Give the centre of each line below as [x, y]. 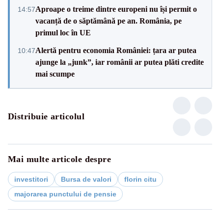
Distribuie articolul [46, 116]
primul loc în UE [63, 32]
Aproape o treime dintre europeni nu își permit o [116, 9]
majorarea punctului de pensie [65, 194]
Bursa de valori [86, 179]
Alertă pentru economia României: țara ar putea [116, 50]
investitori [31, 179]
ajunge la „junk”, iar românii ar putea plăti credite [120, 62]
